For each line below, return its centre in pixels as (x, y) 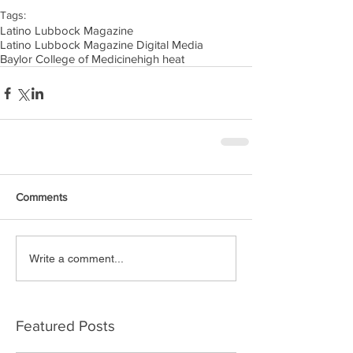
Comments (42, 197)
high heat (161, 59)
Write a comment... (76, 258)
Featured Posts (65, 326)
